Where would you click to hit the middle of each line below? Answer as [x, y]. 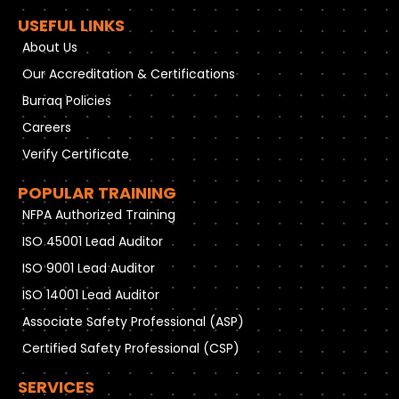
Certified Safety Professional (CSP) [131, 348]
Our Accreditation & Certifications [129, 73]
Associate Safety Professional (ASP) [133, 321]
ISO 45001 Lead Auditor [93, 241]
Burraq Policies [67, 100]
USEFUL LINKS [71, 25]
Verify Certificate [76, 154]
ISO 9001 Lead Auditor [89, 268]
